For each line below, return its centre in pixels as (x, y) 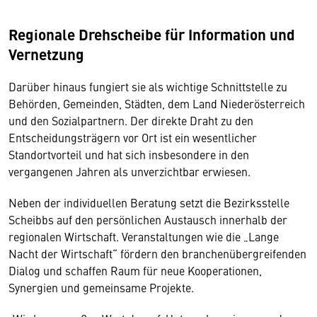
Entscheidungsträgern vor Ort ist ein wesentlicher (133, 137)
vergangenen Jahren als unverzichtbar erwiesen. (129, 171)
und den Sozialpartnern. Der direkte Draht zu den (131, 120)
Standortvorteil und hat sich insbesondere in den (129, 154)
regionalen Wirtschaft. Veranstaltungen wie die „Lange (144, 236)
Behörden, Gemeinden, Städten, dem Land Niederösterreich (157, 103)
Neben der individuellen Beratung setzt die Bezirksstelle (149, 202)
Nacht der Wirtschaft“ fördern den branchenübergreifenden (157, 253)
